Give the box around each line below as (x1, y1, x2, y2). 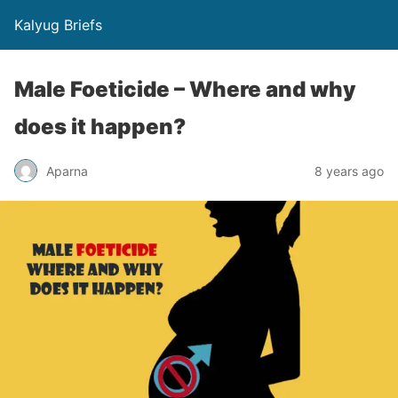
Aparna (46, 163, 88, 179)
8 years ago (314, 163, 384, 179)
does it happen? (14, 114, 186, 139)
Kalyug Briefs (14, 16, 102, 34)
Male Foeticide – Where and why (14, 76, 356, 102)
